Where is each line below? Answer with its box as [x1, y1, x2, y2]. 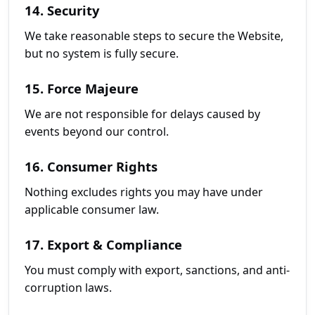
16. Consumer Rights [25, 157, 157, 175]
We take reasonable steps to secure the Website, [25, 28, 283, 44]
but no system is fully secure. [25, 46, 179, 61]
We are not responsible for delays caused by [25, 106, 260, 122]
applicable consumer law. [25, 202, 159, 217]
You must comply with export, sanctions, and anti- [25, 262, 290, 278]
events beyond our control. [25, 124, 169, 139]
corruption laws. [25, 280, 112, 295]
